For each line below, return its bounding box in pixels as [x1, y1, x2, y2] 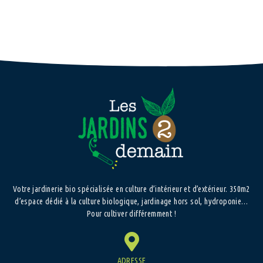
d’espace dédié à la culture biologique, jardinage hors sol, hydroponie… [15, 196, 248, 206]
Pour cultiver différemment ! [86, 208, 177, 218]
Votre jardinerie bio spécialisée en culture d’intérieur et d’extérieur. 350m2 [13, 184, 250, 194]
